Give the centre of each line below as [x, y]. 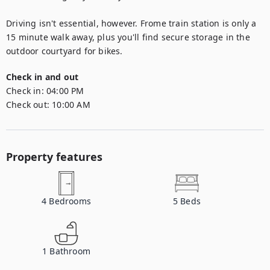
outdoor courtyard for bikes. [64, 51]
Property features [54, 157]
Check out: [28, 105]
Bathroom [70, 251]
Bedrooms [70, 201]
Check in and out [42, 77]
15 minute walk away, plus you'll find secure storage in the [128, 37]
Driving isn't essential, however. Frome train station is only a [131, 23]
